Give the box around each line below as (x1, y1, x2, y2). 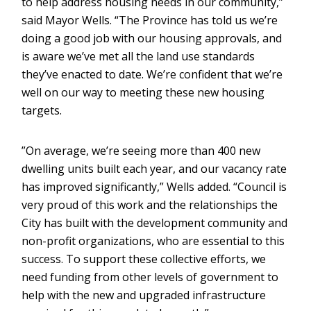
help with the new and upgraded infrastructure (22, 287, 267, 303)
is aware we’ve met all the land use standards (22, 49, 255, 64)
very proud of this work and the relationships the (22, 197, 278, 212)
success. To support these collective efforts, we (22, 251, 267, 267)
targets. (22, 103, 65, 118)
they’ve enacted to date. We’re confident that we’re (22, 67, 283, 82)
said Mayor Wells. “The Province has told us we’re (22, 12, 278, 28)
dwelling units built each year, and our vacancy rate (22, 161, 287, 176)
